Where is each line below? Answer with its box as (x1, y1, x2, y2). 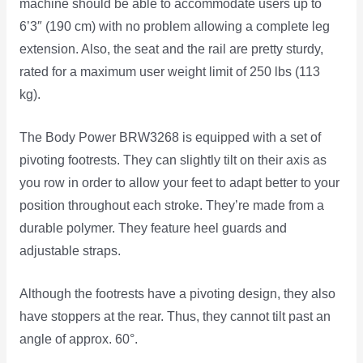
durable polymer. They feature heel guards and (19, 220, 287, 235)
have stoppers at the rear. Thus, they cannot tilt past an (19, 309, 331, 323)
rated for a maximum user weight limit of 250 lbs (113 (19, 64, 320, 79)
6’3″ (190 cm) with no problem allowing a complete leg (19, 19, 330, 33)
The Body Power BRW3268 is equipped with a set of (19, 130, 321, 144)
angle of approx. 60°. (19, 331, 138, 346)
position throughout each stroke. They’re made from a (19, 198, 324, 212)
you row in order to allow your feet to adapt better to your (19, 175, 340, 190)
